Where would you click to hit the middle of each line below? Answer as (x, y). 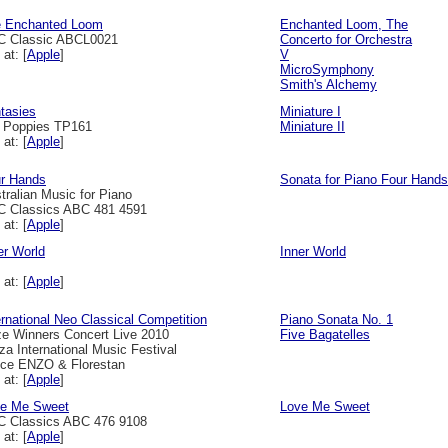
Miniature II (312, 126)
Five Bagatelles (325, 334)
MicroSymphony (327, 69)
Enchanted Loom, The (344, 24)
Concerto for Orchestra (346, 39)
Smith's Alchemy (328, 84)
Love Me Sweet (325, 406)
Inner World (313, 251)
